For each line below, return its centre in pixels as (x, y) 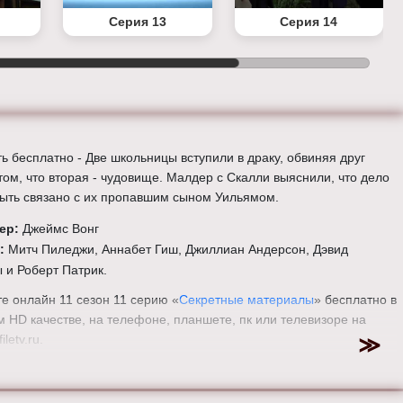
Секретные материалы (246, 300)
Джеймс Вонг (61, 229)
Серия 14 (309, 22)
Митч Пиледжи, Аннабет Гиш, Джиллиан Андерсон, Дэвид (178, 250)
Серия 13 (137, 22)
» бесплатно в (355, 300)
